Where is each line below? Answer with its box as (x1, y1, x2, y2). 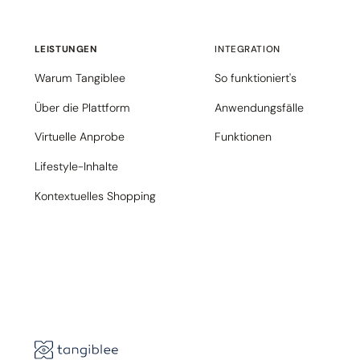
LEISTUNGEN (34, 43, 98, 56)
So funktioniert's (215, 70, 297, 85)
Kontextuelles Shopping (34, 188, 156, 203)
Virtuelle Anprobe (34, 129, 125, 145)
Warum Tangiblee (34, 70, 125, 85)
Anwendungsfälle (215, 100, 305, 115)
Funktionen (215, 129, 272, 145)
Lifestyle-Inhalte (34, 159, 118, 174)
